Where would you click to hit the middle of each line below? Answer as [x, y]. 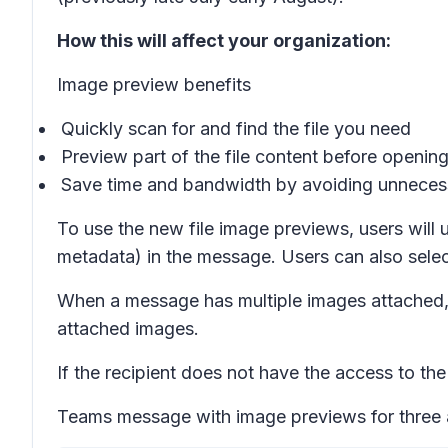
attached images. [128, 328]
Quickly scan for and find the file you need [236, 128]
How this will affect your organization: [224, 40]
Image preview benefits [154, 84]
